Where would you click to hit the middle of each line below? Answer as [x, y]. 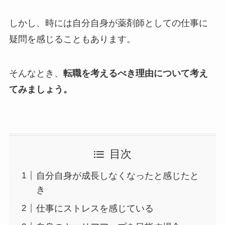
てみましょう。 [40, 90]
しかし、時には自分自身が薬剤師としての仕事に [108, 23]
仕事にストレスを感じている [95, 208]
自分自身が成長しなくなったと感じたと [117, 176]
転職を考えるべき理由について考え [135, 74]
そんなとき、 [36, 74]
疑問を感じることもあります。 [72, 39]
